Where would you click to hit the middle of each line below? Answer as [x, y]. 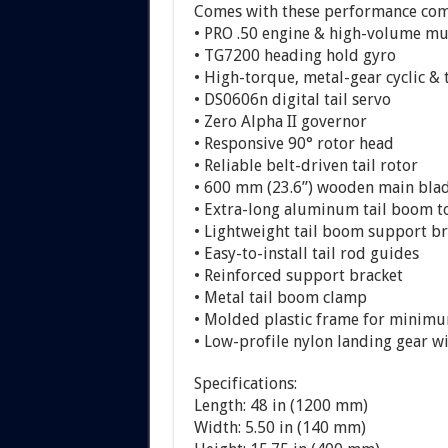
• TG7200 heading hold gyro [294, 55]
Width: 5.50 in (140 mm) [279, 427]
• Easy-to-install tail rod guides [306, 253]
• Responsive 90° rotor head [293, 143]
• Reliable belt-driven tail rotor [305, 165]
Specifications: [245, 383]
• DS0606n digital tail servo [292, 99]
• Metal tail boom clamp [280, 297]
